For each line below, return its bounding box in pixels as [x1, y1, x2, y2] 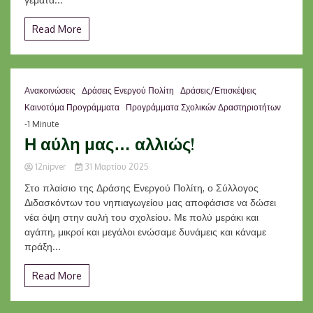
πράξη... [24, 240, 61, 252]
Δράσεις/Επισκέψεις [180, 85, 256, 96]
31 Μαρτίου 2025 [82, 161, 149, 172]
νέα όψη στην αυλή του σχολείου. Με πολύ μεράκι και [24, 211, 259, 223]
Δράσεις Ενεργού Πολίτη [82, 85, 174, 96]
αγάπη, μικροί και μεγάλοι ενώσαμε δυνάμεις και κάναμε [24, 226, 266, 238]
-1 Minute [24, 119, 59, 129]
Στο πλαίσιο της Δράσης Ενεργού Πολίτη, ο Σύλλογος [24, 182, 259, 194]
